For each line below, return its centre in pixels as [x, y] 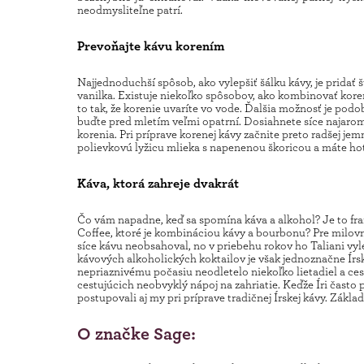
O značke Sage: [136, 333]
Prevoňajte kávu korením [150, 46]
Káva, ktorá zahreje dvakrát [158, 184]
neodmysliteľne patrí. [130, 10]
